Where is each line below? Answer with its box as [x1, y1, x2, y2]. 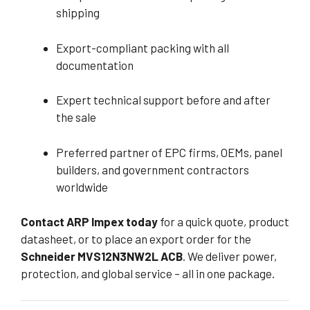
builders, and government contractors [56, 162, 249, 176]
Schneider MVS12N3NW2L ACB [21, 249, 183, 264]
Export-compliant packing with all [56, 40, 229, 55]
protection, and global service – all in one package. [21, 266, 275, 281]
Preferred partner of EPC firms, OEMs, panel [56, 145, 282, 159]
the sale [56, 110, 96, 125]
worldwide [56, 179, 108, 194]
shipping [56, 6, 100, 20]
